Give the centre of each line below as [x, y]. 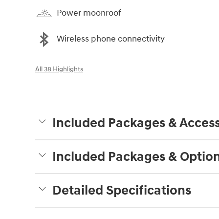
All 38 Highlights [59, 69]
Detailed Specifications [122, 190]
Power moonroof [89, 13]
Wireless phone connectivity [111, 39]
